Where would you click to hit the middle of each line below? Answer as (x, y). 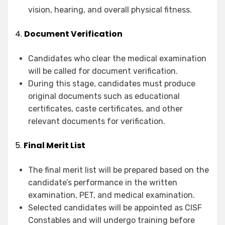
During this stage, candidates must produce (112, 84)
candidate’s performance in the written (103, 183)
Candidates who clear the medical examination (117, 59)
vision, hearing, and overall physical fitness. (110, 10)
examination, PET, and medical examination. (111, 195)
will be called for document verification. (103, 71)
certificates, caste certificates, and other (105, 109)
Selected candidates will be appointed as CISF (115, 208)
